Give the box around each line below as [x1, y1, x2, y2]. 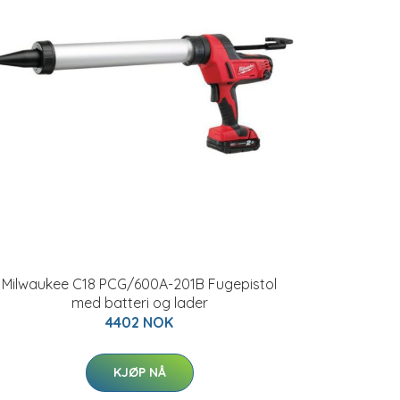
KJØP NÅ [112, 364, 166, 380]
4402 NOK [105, 313, 173, 331]
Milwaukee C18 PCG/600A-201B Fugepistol [2, 275, 277, 293]
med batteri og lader [71, 294, 208, 312]
